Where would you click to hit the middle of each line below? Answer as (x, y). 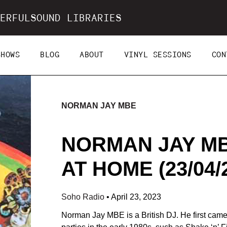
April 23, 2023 (136, 197)
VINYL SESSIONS (158, 55)
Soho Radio (84, 197)
